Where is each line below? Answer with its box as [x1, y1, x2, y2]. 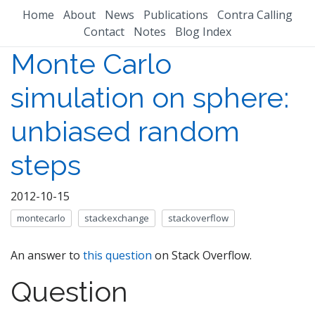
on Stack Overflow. [152, 247, 252, 263]
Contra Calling [217, 6, 292, 22]
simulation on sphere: [11, 80, 289, 114]
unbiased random [11, 114, 240, 148]
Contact [84, 23, 125, 39]
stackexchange [84, 211, 149, 224]
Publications [143, 6, 208, 22]
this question [83, 247, 152, 263]
